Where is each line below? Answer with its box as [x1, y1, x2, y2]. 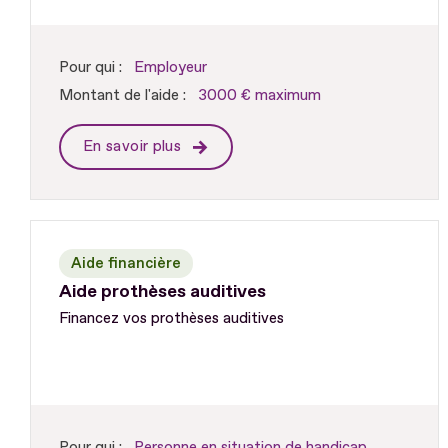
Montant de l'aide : [59, 86, 186, 106]
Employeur [134, 58, 207, 78]
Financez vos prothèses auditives [59, 308, 284, 328]
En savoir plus [83, 137, 186, 157]
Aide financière [71, 253, 181, 273]
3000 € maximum [198, 86, 321, 106]
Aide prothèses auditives [59, 279, 266, 303]
